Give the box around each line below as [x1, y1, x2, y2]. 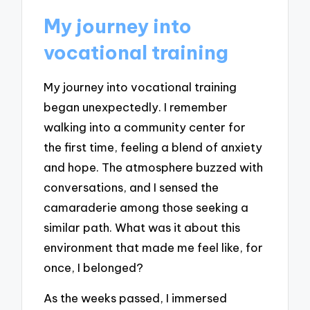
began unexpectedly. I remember [44, 99, 228, 114]
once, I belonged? [44, 259, 144, 275]
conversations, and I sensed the [44, 179, 219, 194]
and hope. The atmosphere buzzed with [44, 159, 264, 174]
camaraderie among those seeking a [44, 199, 249, 215]
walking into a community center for [44, 119, 246, 134]
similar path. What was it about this [44, 219, 241, 235]
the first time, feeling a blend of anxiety [44, 139, 263, 154]
